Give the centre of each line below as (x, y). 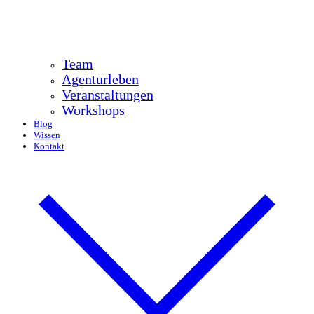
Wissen (47, 135)
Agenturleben (100, 79)
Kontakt (49, 146)
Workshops (93, 110)
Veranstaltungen (108, 95)
